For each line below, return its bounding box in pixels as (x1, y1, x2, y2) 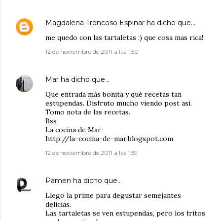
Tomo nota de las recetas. (45, 108, 130, 117)
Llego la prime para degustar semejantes (45, 191, 181, 200)
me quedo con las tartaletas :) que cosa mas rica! (45, 33, 203, 42)
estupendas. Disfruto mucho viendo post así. (45, 99, 192, 108)
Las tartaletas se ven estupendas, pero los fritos (45, 209, 205, 218)
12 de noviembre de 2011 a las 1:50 (45, 48, 139, 56)
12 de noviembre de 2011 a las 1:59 (45, 149, 138, 157)
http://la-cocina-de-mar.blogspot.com (45, 134, 173, 144)
